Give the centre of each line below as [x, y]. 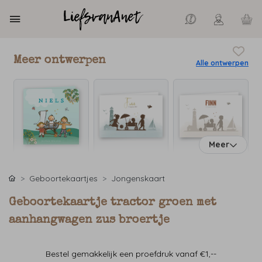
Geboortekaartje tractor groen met [113, 203]
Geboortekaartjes [63, 178]
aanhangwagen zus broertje [89, 220]
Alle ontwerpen [222, 63]
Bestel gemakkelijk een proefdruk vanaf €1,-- [131, 254]
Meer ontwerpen [60, 61]
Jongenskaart [138, 178]
